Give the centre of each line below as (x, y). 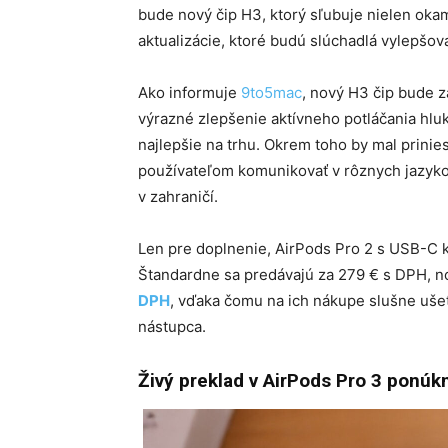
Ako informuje (189, 92)
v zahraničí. (180, 196)
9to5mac (271, 92)
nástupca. (172, 326)
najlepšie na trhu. (199, 144)
